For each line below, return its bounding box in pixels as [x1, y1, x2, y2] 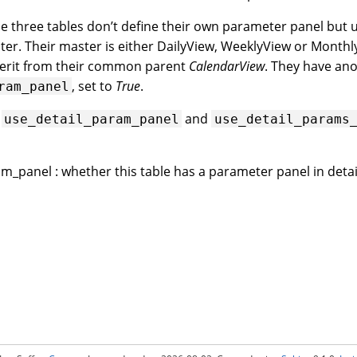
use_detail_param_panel [4, 111, 180, 127]
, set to [72, 76, 116, 95]
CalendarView [189, 57, 265, 75]
